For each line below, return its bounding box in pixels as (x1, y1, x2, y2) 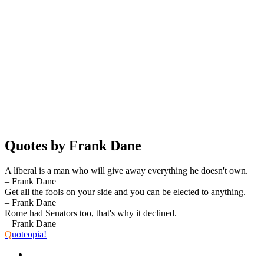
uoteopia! (12, 229, 47, 239)
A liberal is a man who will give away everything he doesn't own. (5, 165, 248, 176)
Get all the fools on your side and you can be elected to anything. (5, 186, 246, 197)
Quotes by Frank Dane (5, 137, 141, 153)
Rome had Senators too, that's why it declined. (5, 207, 177, 218)
